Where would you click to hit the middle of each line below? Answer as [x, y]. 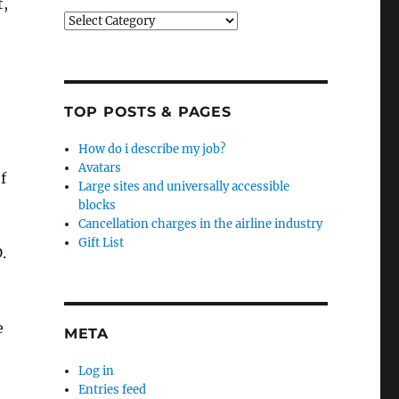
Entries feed [113, 390]
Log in [97, 371]
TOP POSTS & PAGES [147, 112]
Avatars [100, 168]
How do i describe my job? [152, 149]
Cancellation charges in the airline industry [201, 224]
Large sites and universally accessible [184, 187]
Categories [93, 20]
